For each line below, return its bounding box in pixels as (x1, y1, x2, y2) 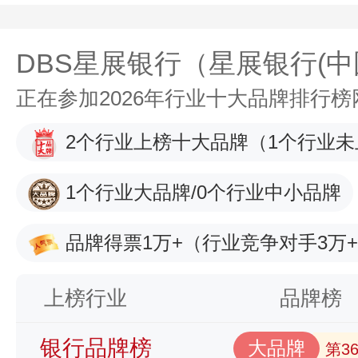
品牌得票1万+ (66, 232, 183, 253)
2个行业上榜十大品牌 (66, 131, 249, 153)
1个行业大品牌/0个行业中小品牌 (66, 181, 341, 203)
